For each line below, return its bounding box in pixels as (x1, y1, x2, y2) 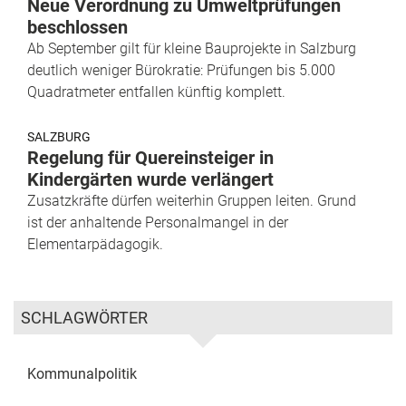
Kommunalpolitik (27, 365, 137, 383)
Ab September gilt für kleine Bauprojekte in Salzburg (27, 40, 356, 58)
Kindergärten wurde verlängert (27, 169, 274, 191)
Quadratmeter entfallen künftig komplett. (27, 83, 285, 101)
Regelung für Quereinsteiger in (27, 147, 274, 169)
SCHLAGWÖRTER (21, 308, 148, 328)
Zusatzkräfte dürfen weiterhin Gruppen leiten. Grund (27, 192, 356, 210)
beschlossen (27, 16, 128, 39)
